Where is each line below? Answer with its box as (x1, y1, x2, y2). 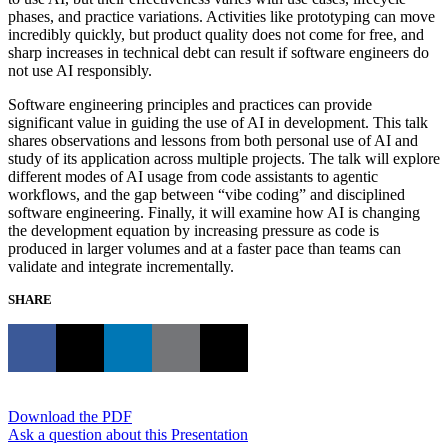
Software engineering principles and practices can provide (8, 95, 372, 113)
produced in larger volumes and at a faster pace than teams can (8, 239, 401, 257)
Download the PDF (8, 407, 132, 425)
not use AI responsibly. (8, 61, 152, 79)
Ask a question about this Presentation (8, 425, 248, 443)
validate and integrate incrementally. (8, 257, 234, 275)
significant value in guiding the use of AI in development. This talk (8, 113, 428, 131)
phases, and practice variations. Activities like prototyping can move (8, 7, 435, 25)
